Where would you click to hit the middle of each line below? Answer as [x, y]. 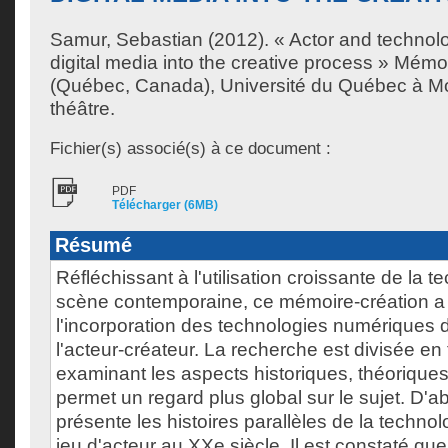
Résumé [93, 245]
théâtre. [82, 108]
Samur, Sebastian [126, 39]
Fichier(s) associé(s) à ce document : [190, 148]
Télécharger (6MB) [165, 205]
